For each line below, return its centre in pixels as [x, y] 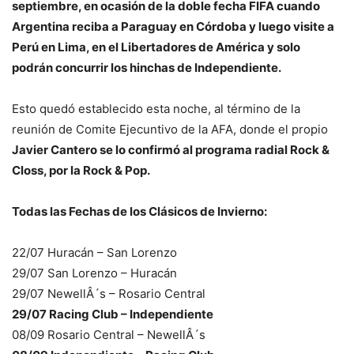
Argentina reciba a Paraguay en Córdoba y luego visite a [173, 27]
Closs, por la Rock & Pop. [81, 171]
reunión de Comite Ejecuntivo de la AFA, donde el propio [170, 130]
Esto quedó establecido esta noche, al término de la [156, 109]
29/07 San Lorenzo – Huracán [94, 273]
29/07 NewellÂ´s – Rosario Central [109, 294]
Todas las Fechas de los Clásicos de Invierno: [139, 212]
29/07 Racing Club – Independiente [113, 314]
